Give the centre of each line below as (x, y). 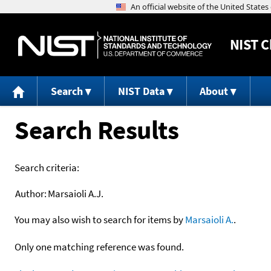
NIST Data (141, 91)
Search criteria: (47, 167)
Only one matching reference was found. (99, 247)
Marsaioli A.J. (76, 193)
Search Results (96, 129)
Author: (31, 193)
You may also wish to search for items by (100, 219)
